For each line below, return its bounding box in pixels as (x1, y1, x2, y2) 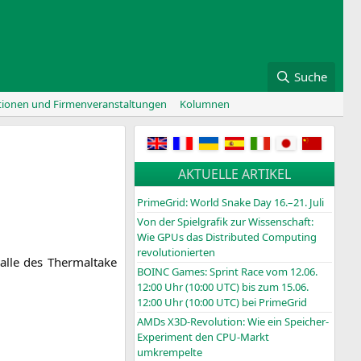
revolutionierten (137, 245, 215, 260)
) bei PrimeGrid (236, 295, 307, 310)
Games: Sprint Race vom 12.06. (169, 264, 317, 280)
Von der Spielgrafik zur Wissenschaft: (137, 214, 313, 230)
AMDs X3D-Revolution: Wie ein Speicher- (137, 314, 329, 330)
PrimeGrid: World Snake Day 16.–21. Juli (137, 195, 324, 210)
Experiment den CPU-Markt (137, 330, 269, 345)
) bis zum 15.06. (236, 280, 309, 295)
